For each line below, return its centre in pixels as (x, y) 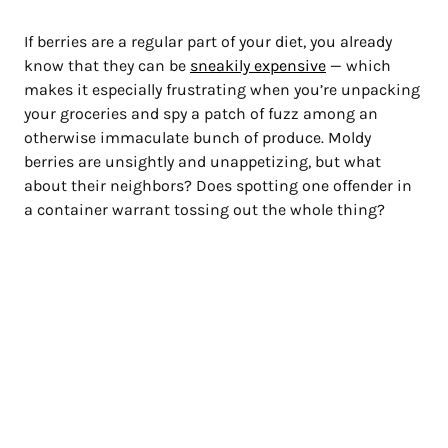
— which (358, 65)
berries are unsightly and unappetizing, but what (202, 161)
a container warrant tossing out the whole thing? (206, 209)
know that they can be (107, 65)
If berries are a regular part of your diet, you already (208, 41)
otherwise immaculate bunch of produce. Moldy (197, 137)
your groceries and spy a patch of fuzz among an (201, 113)
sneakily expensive (258, 65)
